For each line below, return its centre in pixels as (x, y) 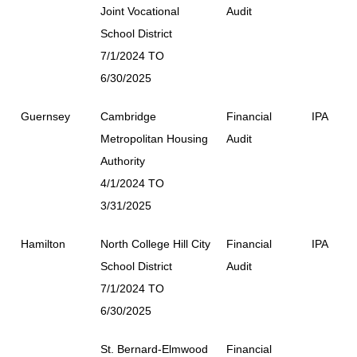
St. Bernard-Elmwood (154, 349)
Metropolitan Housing (154, 138)
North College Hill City (155, 243)
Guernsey (45, 116)
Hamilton (43, 243)
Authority (123, 161)
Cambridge (128, 116)
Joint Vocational (140, 11)
